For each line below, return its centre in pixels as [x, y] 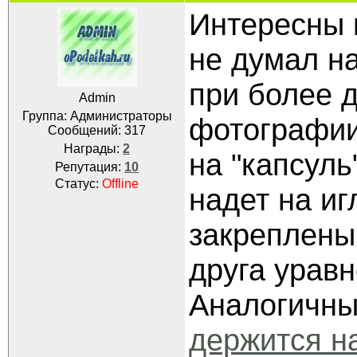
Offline [120, 184]
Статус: [78, 184]
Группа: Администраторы [97, 116]
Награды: [93, 149]
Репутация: [90, 167]
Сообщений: [86, 130]
